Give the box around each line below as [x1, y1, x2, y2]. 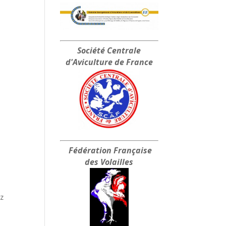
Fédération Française [66, 145, 152, 156]
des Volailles [85, 156, 134, 168]
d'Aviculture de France [65, 56, 153, 68]
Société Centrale [77, 45, 141, 56]
